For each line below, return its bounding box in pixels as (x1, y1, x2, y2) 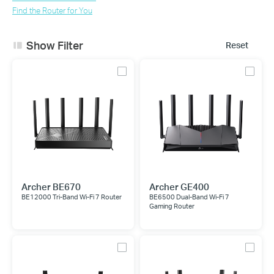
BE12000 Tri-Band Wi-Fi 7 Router (21, 193, 122, 201)
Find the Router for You (12, 6, 92, 15)
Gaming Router (149, 202, 194, 210)
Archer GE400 (149, 180, 209, 193)
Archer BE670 (21, 180, 81, 193)
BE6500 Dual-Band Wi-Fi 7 (149, 193, 229, 201)
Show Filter (26, 38, 83, 52)
